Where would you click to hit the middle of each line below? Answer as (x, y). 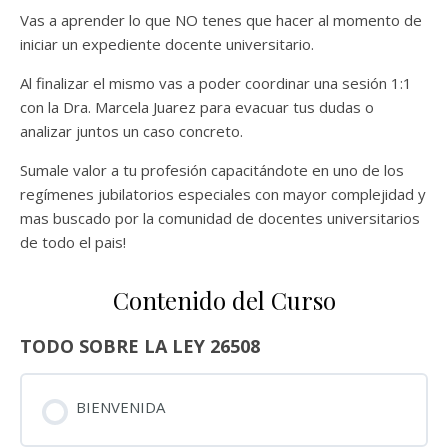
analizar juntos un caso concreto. (131, 131)
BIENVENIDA (120, 407)
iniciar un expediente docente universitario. (167, 44)
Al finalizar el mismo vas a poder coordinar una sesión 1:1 (216, 83)
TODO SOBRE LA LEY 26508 (140, 346)
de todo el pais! (73, 242)
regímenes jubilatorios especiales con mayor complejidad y (223, 194)
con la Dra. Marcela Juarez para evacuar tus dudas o (197, 107)
